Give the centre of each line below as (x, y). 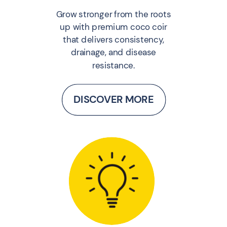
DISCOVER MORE (113, 99)
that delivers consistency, (113, 40)
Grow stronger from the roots (113, 14)
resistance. (113, 65)
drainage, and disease (113, 52)
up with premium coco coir (113, 27)
